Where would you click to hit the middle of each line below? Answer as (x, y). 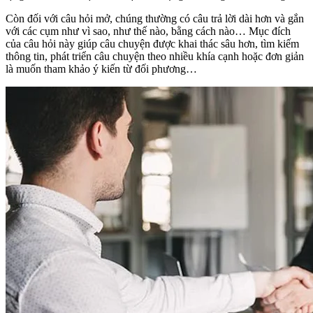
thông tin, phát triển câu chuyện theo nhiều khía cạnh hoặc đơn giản (155, 57)
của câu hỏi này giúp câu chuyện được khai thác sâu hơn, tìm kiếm (152, 44)
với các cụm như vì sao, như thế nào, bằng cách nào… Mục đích (148, 31)
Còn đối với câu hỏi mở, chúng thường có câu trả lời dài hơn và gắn (155, 19)
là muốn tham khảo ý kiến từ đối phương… (101, 69)
